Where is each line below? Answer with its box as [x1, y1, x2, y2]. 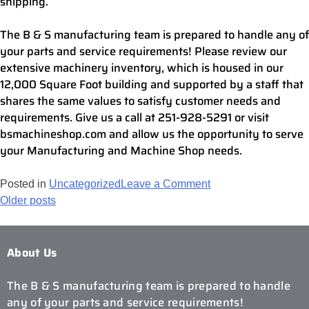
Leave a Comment [121, 178, 210, 190]
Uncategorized [49, 178, 121, 190]
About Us [7, 243, 57, 261]
